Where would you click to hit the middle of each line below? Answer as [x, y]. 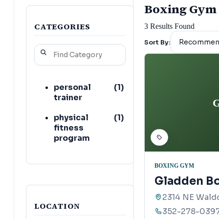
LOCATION [57, 206]
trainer [68, 97]
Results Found [171, 26]
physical [71, 117]
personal [72, 87]
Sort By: [157, 43]
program [72, 138]
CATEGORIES [62, 26]
